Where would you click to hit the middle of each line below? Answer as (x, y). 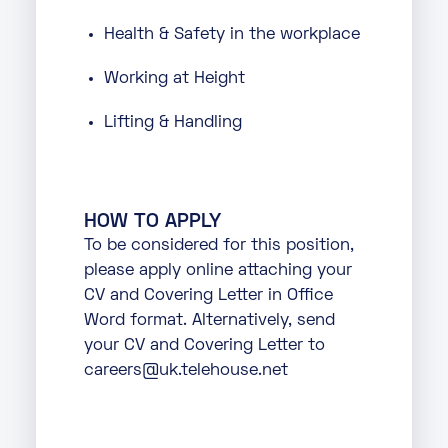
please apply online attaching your (218, 270)
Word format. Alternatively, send (209, 320)
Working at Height (174, 78)
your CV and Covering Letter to (204, 345)
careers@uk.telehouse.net (186, 370)
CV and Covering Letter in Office (208, 295)
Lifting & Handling (173, 122)
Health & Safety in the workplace (232, 34)
